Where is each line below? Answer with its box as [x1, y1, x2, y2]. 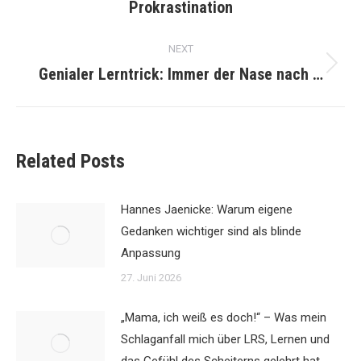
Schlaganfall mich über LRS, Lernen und [121, 332, 330, 346]
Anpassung [121, 246, 180, 260]
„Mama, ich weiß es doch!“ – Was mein [121, 310, 326, 325]
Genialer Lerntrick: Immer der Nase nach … [38, 64, 323, 84]
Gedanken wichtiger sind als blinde [121, 224, 301, 239]
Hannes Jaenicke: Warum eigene [121, 202, 293, 217]
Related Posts [16, 150, 125, 172]
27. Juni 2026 [121, 272, 181, 284]
